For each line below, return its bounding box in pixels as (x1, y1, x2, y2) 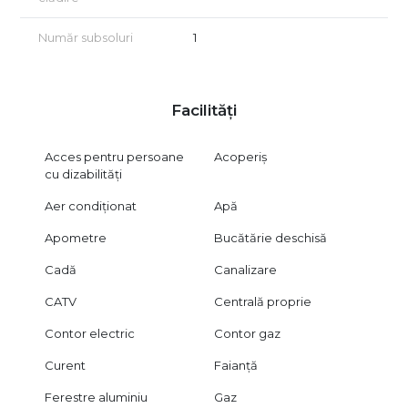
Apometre (44, 229, 107, 245)
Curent (44, 357, 86, 372)
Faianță (214, 357, 259, 372)
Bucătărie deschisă (214, 229, 328, 245)
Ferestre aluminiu (44, 389, 148, 404)
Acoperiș (214, 148, 268, 164)
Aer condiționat (44, 198, 137, 213)
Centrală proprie (214, 293, 312, 309)
